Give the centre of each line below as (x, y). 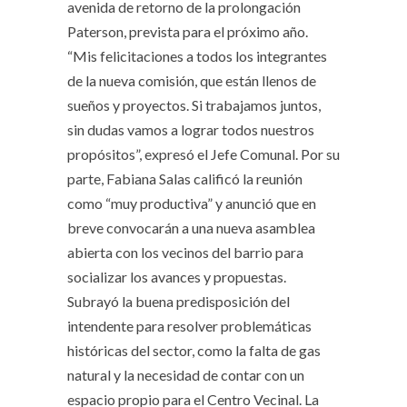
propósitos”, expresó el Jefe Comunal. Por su (203, 154)
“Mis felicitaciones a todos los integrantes (197, 56)
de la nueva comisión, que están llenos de (192, 80)
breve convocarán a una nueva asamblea (191, 228)
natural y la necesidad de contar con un (186, 375)
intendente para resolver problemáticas (189, 326)
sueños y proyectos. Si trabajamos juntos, (194, 105)
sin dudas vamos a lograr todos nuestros (191, 129)
